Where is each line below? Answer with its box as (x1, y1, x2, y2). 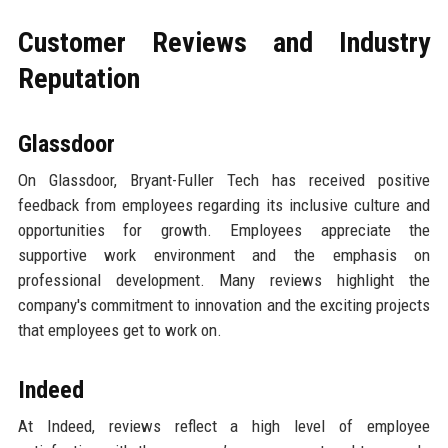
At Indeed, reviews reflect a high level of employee (17, 415, 431, 436)
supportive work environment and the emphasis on (17, 244, 431, 265)
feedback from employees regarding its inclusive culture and (17, 194, 431, 215)
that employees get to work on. (17, 319, 222, 340)
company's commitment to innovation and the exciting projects (17, 294, 431, 315)
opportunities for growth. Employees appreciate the (17, 219, 431, 240)
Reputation (17, 61, 140, 95)
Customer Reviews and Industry (17, 25, 431, 59)
